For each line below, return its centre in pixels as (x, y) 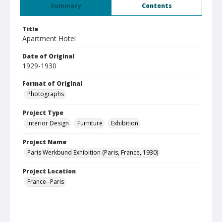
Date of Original (48, 56)
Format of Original (52, 83)
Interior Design (48, 123)
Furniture (90, 123)
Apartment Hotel (49, 38)
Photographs (46, 94)
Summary (66, 6)
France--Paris (46, 182)
